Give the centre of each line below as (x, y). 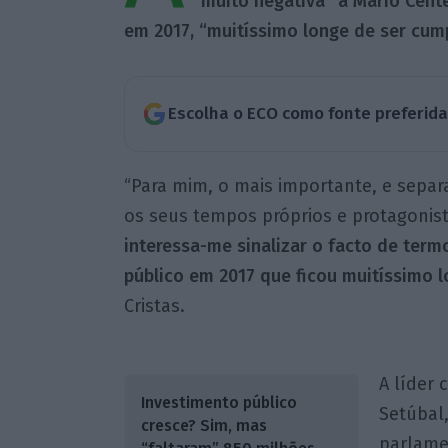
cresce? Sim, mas (203, 425)
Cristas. (154, 305)
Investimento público (218, 402)
